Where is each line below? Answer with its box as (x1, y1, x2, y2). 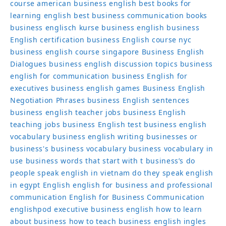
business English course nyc (87, 35, 192, 44)
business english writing (52, 132, 144, 141)
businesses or (146, 132, 198, 141)
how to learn (156, 204, 203, 214)
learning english (10, 11, 72, 20)
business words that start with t (25, 156, 144, 165)
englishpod (10, 204, 52, 214)
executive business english (54, 204, 154, 214)
